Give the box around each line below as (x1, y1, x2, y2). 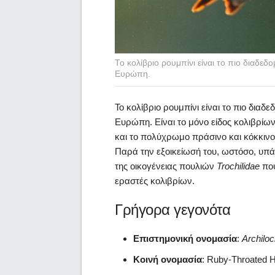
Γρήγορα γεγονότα (115, 201, 230, 219)
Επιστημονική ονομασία (133, 233, 237, 244)
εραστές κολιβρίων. (115, 176, 195, 187)
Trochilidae (217, 161, 260, 172)
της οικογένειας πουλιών (115, 161, 217, 172)
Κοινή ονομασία (133, 254, 202, 265)
